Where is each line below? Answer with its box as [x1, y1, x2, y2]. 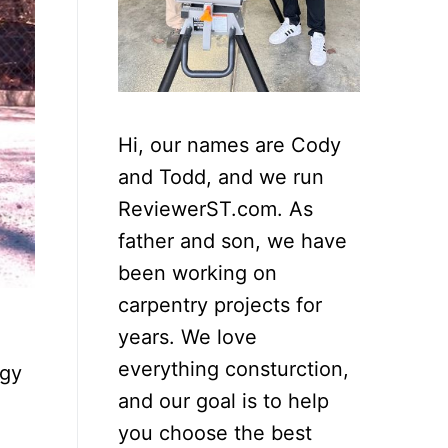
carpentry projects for [118, 292, 322, 317]
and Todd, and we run [118, 164, 324, 189]
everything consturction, [118, 356, 349, 381]
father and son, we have [118, 228, 347, 253]
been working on [118, 260, 277, 285]
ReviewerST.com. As [118, 196, 313, 221]
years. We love [118, 324, 257, 349]
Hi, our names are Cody [118, 132, 341, 157]
